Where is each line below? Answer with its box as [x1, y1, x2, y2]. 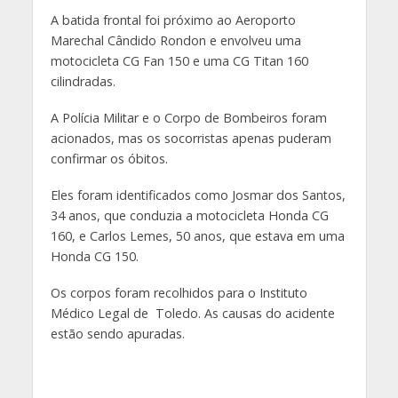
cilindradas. [50, 73, 115, 91]
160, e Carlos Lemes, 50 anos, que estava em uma [50, 227, 345, 245]
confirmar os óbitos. [50, 150, 168, 168]
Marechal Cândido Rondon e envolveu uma [50, 32, 301, 50]
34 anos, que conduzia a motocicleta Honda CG [50, 207, 329, 225]
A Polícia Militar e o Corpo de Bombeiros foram [50, 109, 327, 127]
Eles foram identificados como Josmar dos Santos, [50, 187, 346, 204]
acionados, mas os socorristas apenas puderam [50, 130, 331, 147]
